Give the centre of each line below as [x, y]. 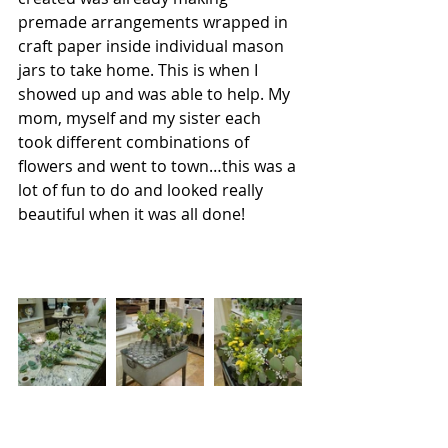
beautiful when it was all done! [131, 213]
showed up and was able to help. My [156, 93]
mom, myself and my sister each [141, 117]
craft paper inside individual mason [153, 45]
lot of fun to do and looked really [142, 189]
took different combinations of [135, 141]
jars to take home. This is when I [140, 69]
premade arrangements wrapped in [155, 21]
